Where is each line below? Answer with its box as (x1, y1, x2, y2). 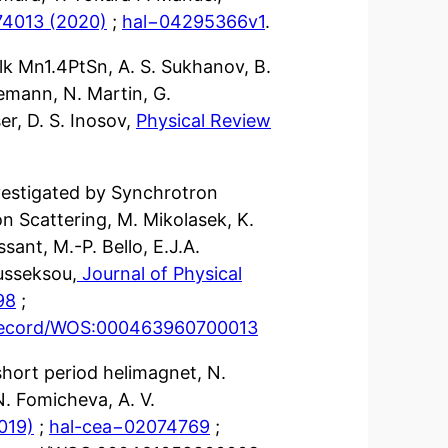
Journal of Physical (77, 262, 242, 284)
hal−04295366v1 (122, 10, 265, 32)
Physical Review (136, 109, 271, 131)
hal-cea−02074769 (49, 415, 210, 437)
